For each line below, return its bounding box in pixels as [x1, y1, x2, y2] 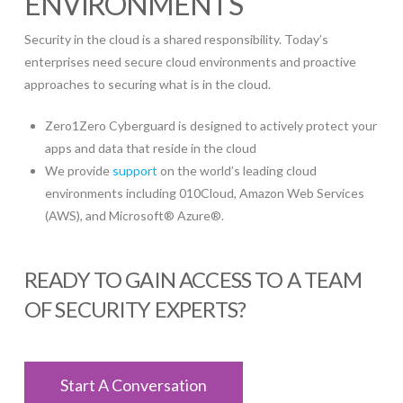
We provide [45, 163, 113, 179]
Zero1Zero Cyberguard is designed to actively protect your [45, 118, 378, 134]
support [112, 163, 158, 179]
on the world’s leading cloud [157, 163, 318, 179]
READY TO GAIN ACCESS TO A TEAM [23, 266, 362, 293]
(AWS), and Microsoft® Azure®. [45, 208, 225, 224]
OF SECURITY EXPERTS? [23, 296, 246, 323]
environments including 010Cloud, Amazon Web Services [45, 185, 365, 201]
